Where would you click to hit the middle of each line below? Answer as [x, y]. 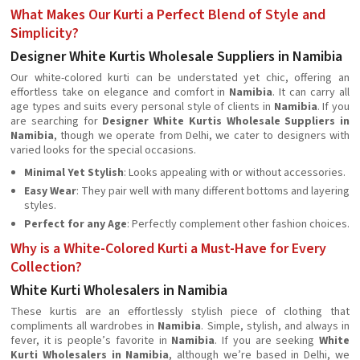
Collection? [46, 267]
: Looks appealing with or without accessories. [235, 173]
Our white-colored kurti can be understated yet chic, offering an [180, 78]
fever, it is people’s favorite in [91, 341]
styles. [40, 206]
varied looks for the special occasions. [103, 150]
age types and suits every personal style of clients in [142, 107]
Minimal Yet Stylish [74, 173]
